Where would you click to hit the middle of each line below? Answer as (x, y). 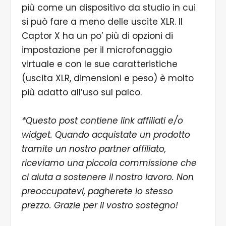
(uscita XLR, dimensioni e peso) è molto (107, 78)
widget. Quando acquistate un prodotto (106, 134)
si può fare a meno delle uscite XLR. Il (102, 22)
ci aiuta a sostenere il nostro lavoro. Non (107, 177)
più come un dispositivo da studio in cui (108, 8)
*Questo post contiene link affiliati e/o (102, 120)
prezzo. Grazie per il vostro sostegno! (100, 205)
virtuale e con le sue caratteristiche (99, 64)
